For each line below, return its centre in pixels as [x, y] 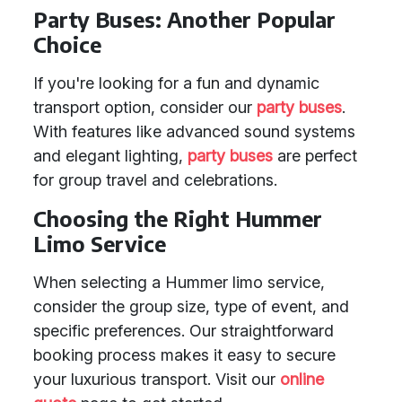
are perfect [315, 156]
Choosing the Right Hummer [178, 218]
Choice [67, 44]
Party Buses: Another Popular [184, 19]
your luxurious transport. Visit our [157, 379]
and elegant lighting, [110, 156]
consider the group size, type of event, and [191, 306]
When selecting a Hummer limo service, [179, 282]
